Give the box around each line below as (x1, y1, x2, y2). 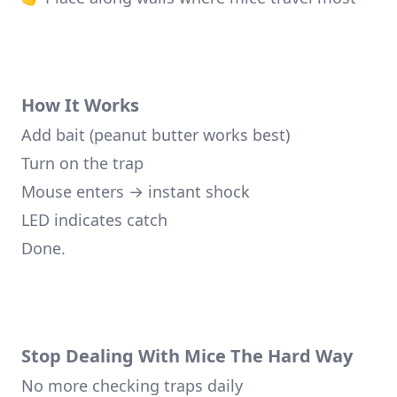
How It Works (21, 93, 139, 117)
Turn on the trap (21, 152, 144, 174)
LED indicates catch (21, 209, 167, 230)
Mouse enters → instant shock (21, 181, 250, 202)
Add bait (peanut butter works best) (21, 124, 290, 145)
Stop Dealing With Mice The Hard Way (21, 344, 353, 368)
